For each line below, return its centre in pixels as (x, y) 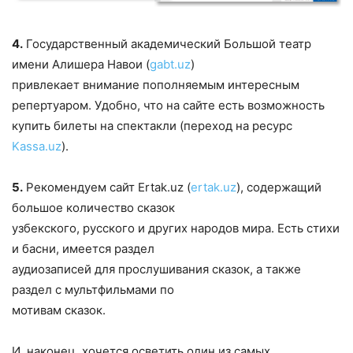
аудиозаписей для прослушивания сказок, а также (156, 269)
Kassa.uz (37, 146)
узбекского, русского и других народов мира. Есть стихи (176, 228)
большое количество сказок (93, 207)
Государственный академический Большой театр (167, 43)
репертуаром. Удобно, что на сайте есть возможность (168, 105)
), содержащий (279, 187)
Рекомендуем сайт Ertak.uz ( (107, 187)
